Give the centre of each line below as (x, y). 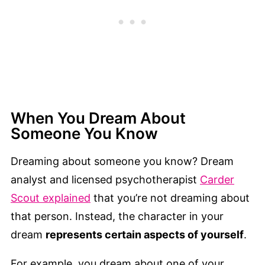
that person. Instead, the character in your (117, 216)
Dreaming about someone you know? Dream (122, 161)
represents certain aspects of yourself (145, 235)
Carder (217, 180)
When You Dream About (98, 118)
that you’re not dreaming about (170, 198)
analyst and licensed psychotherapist (105, 180)
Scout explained (51, 198)
